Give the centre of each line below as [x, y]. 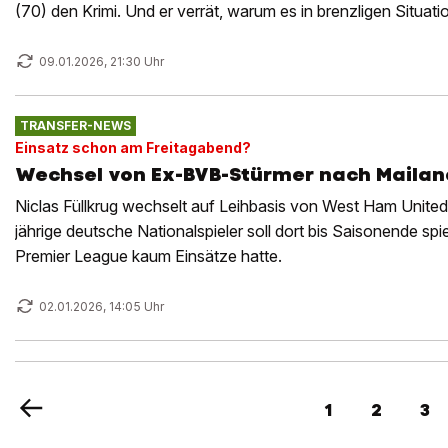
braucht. [44, 35]
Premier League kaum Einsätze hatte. [148, 255]
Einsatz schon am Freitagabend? [133, 147]
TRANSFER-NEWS [75, 126]
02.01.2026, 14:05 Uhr [101, 306]
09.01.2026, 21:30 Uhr [101, 61]
